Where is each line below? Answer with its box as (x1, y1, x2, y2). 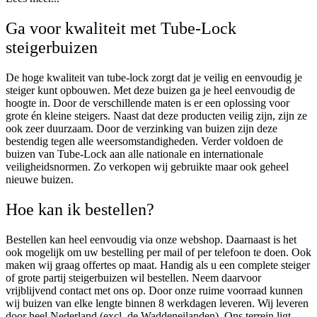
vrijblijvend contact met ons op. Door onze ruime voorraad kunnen (6, 284, 303, 296)
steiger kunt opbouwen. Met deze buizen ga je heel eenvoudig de (6, 83, 295, 96)
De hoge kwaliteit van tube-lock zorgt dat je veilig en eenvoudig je (6, 71, 302, 83)
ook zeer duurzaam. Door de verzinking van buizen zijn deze (6, 122, 277, 134)
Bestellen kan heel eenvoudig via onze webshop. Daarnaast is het (6, 233, 296, 246)
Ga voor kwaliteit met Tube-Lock (6, 18, 236, 38)
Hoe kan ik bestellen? (6, 200, 154, 219)
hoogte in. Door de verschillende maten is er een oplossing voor (6, 96, 289, 109)
